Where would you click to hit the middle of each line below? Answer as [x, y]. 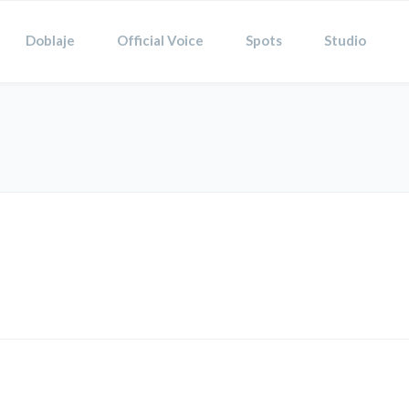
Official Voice [160, 40]
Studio [345, 40]
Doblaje [50, 40]
